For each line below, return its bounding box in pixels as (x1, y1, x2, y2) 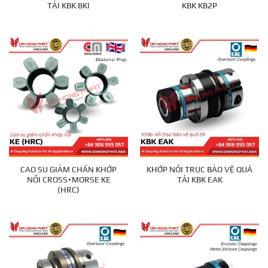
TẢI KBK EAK (176, 174, 223, 184)
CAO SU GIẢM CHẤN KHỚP (20, 164, 117, 174)
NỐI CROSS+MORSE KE (26, 174, 111, 184)
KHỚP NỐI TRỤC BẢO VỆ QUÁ (147, 164, 252, 174)
